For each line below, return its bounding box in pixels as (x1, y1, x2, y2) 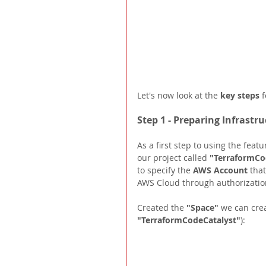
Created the (137, 201, 186, 213)
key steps (220, 89, 262, 101)
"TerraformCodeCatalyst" (137, 214, 240, 226)
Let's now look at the (137, 89, 220, 101)
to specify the (137, 164, 193, 176)
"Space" (186, 201, 221, 213)
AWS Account (193, 164, 250, 176)
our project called (137, 151, 210, 163)
